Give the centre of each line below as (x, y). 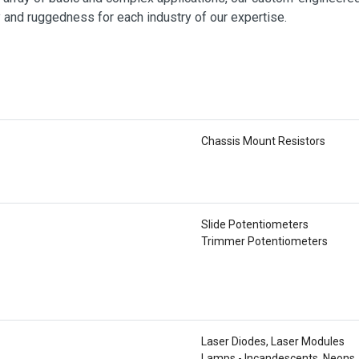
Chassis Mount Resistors (263, 141)
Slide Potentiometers (255, 224)
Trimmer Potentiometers (264, 241)
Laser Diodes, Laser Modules (273, 341)
